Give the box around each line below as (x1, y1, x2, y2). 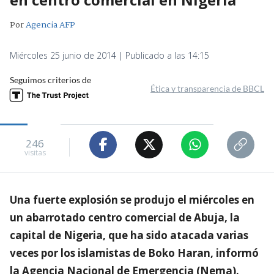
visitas (24, 147, 46, 158)
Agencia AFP (26, 18, 75, 32)
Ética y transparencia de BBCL (150, 83, 264, 94)
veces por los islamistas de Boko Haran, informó (10, 245, 259, 260)
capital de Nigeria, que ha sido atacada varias (10, 228, 248, 242)
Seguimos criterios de (10, 74, 91, 85)
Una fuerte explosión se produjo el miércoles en (10, 192, 254, 207)
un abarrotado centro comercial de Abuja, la (10, 210, 240, 224)
